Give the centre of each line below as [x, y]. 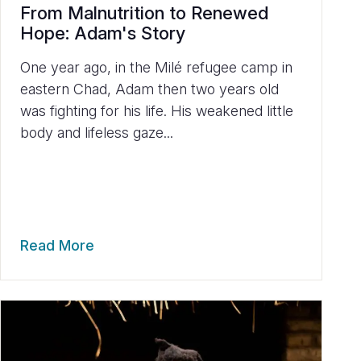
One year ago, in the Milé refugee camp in [156, 67]
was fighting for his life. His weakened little [157, 111]
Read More [57, 245]
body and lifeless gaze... [97, 133]
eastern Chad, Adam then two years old [149, 89]
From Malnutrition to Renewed [144, 13]
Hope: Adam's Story [103, 33]
